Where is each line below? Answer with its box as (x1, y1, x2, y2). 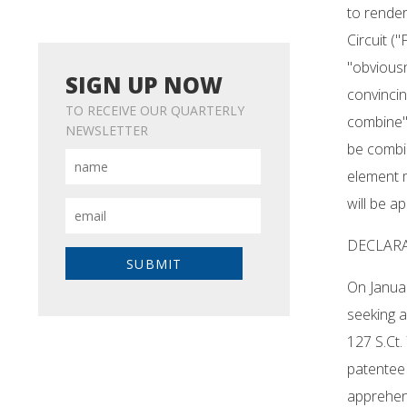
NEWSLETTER (65, 122, 148, 140)
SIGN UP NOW (65, 70, 223, 101)
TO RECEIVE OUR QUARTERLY (65, 102, 244, 120)
